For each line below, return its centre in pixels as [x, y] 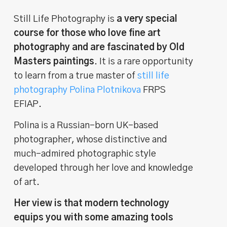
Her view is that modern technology [92, 203]
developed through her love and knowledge [104, 168]
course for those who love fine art [87, 33]
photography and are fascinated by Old [99, 47]
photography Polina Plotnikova [78, 90]
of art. [27, 182]
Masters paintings [54, 62]
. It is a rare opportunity [144, 62]
